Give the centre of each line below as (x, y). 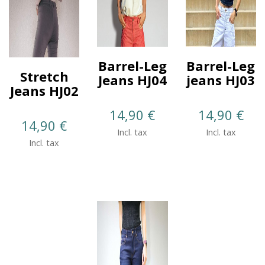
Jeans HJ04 (132, 80)
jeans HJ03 (221, 80)
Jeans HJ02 (44, 90)
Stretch (44, 76)
